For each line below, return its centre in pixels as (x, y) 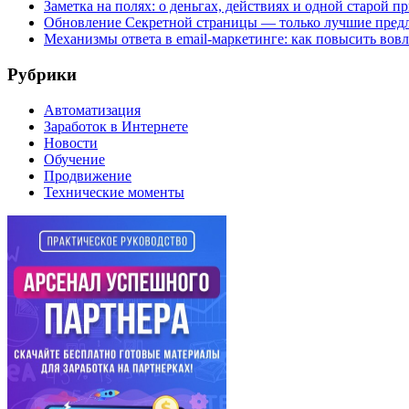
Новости (71, 142)
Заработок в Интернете (116, 126)
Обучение (74, 159)
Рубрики (42, 74)
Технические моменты (114, 192)
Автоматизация (92, 110)
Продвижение (88, 175)
